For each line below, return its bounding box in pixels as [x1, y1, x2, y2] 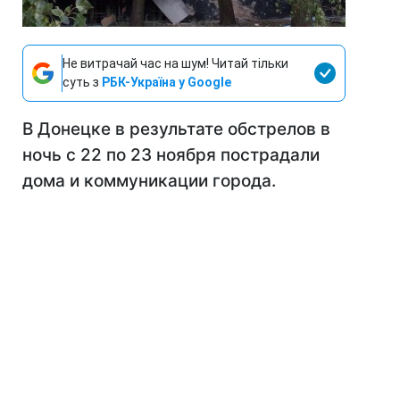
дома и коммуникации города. [22, 171, 276, 192]
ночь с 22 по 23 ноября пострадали [22, 145, 320, 166]
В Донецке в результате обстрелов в [22, 119, 330, 140]
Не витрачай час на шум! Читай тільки [62, 56, 288, 71]
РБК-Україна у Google [102, 75, 231, 90]
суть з [62, 75, 102, 90]
